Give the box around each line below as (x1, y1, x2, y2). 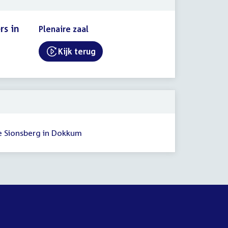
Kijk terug (58, 46, 96, 56)
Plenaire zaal (38, 24, 89, 34)
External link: (70, 52, 121, 63)
